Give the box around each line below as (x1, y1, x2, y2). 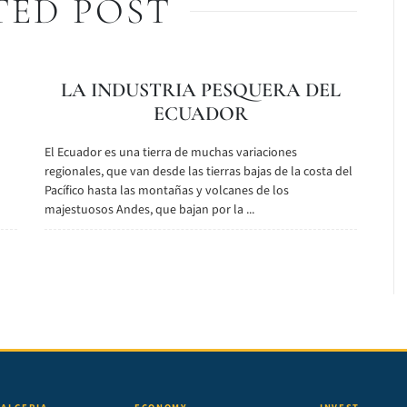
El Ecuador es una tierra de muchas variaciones (44, 144, 297, 162)
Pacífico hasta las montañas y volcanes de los (44, 182, 289, 200)
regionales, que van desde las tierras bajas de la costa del (44, 163, 352, 181)
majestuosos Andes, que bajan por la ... (44, 201, 254, 219)
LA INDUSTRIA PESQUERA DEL (60, 78, 341, 102)
